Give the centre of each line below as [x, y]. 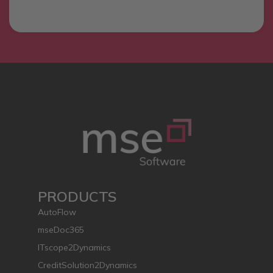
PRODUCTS [77, 196]
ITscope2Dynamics [74, 247]
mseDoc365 [61, 229]
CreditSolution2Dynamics [87, 265]
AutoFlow [57, 212]
